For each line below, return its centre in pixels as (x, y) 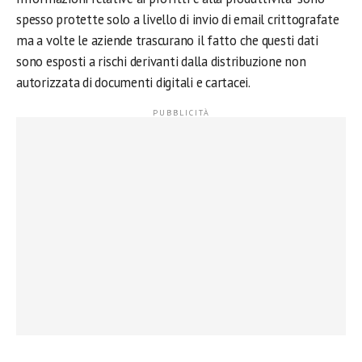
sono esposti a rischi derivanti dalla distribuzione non (161, 61)
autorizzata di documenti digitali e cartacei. (133, 82)
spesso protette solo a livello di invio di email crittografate (178, 19)
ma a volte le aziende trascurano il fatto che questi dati (167, 40)
